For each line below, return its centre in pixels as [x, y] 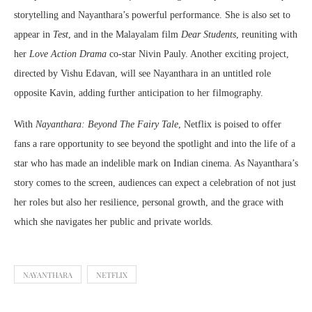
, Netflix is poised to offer [230, 124]
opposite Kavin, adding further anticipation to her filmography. [139, 93]
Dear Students [209, 34]
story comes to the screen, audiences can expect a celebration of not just [155, 182]
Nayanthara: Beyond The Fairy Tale [107, 124]
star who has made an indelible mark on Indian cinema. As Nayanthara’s [156, 163]
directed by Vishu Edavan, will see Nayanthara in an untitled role [142, 73]
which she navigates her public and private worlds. [114, 221]
